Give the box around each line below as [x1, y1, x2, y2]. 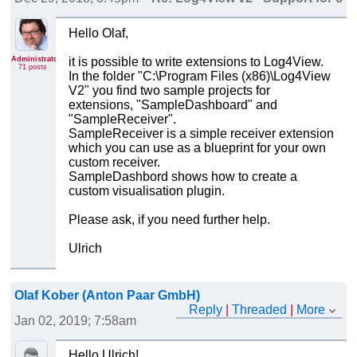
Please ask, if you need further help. [68, 212, 270, 226]
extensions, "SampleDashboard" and [68, 97, 277, 112]
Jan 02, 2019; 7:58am [14, 313, 136, 328]
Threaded [232, 302, 288, 316]
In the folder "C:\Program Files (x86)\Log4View [68, 69, 331, 83]
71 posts [18, 62, 48, 71]
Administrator [10, 54, 61, 63]
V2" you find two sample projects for [68, 83, 270, 97]
